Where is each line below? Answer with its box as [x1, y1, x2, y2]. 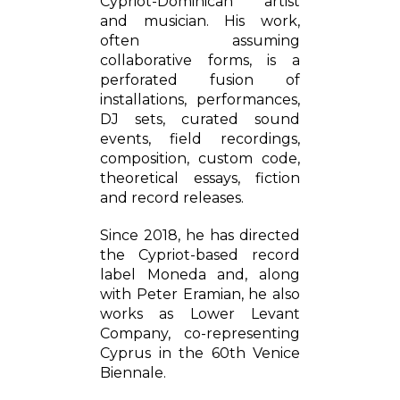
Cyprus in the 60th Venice [100, 345, 300, 362]
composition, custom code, [100, 150, 300, 167]
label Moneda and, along [100, 266, 300, 283]
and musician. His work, [100, 12, 300, 29]
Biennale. [100, 364, 166, 381]
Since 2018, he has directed [100, 227, 300, 244]
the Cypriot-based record [100, 246, 300, 263]
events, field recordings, [100, 130, 300, 147]
